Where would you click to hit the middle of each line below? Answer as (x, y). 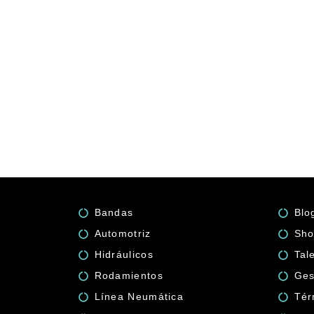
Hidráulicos (124, 254)
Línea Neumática (139, 296)
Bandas (114, 212)
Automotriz (123, 233)
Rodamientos (129, 275)
